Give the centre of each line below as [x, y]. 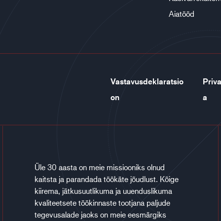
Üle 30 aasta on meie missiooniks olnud [99, 167]
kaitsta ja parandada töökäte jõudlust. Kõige [106, 179]
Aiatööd [181, 14]
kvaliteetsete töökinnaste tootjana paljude [102, 203]
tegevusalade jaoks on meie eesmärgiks [100, 214]
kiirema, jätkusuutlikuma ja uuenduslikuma [103, 191]
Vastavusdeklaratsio [147, 81]
